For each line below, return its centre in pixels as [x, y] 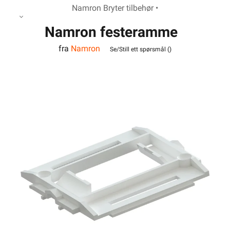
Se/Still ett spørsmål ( [140, 49]
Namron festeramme [111, 32]
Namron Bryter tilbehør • [115, 8]
